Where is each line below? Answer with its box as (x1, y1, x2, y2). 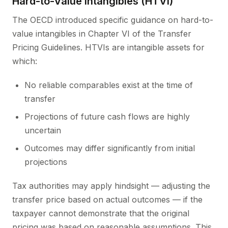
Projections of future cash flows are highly (24, 111, 190, 122)
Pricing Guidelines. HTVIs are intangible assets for (12, 42, 205, 52)
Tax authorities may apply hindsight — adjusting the (12, 181, 210, 191)
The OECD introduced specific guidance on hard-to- (12, 15, 213, 25)
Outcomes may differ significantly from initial (24, 143, 195, 153)
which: (12, 56, 37, 66)
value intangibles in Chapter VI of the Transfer (12, 28, 191, 39)
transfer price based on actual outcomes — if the (12, 194, 203, 205)
